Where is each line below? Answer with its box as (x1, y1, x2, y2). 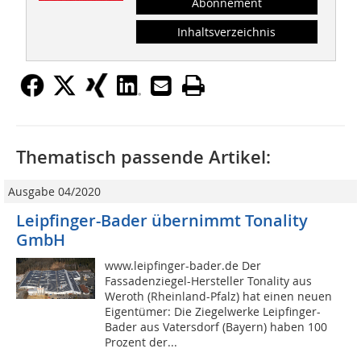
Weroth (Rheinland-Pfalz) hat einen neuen (105, 288, 333, 305)
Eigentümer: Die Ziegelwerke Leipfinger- (105, 304, 322, 320)
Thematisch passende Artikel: (16, 145, 271, 170)
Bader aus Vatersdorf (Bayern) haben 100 (105, 319, 328, 335)
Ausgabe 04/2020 (8, 184, 101, 200)
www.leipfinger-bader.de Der (105, 258, 262, 274)
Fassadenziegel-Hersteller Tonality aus (105, 273, 313, 289)
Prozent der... (105, 334, 178, 351)
